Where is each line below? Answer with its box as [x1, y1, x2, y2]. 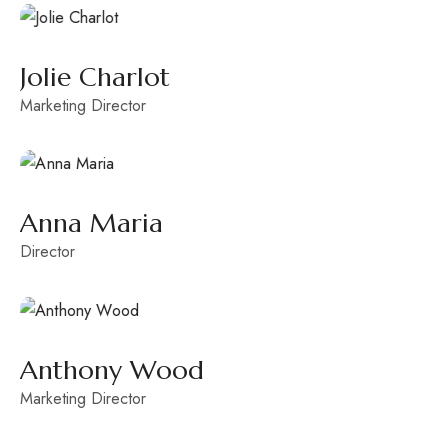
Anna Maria [20, 206, 163, 240]
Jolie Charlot [20, 59, 170, 93]
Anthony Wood [20, 353, 204, 387]
